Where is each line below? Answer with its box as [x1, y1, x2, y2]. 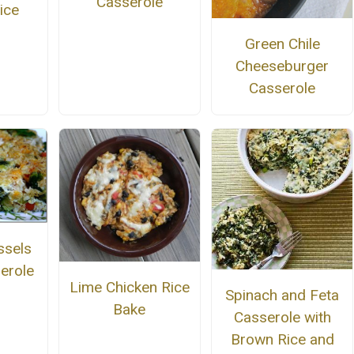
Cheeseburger [235, 56, 330, 75]
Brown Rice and [230, 330, 334, 349]
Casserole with [233, 308, 331, 327]
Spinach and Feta [225, 286, 340, 305]
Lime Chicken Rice [69, 277, 190, 296]
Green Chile [244, 34, 320, 53]
